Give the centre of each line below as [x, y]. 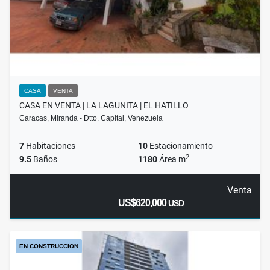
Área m [171, 159]
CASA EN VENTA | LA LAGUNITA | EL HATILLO [104, 106]
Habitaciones [50, 146]
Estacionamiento [180, 146]
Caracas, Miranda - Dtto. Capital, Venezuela [91, 118]
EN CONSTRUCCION [49, 246]
